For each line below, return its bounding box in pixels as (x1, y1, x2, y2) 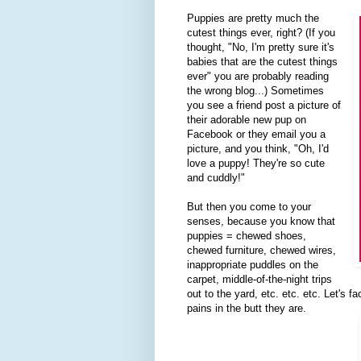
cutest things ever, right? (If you (187, 27, 335, 39)
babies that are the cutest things (187, 56, 338, 68)
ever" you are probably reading (187, 70, 329, 83)
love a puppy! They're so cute (187, 157, 325, 170)
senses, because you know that (187, 215, 335, 228)
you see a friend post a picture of (187, 99, 341, 112)
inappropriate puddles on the (187, 259, 318, 272)
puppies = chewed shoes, (187, 230, 306, 243)
